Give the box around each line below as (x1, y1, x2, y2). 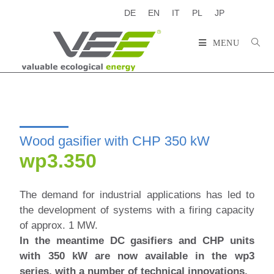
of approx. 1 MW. (20, 220, 98, 232)
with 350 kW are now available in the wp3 (20, 250, 254, 262)
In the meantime (20, 235, 110, 247)
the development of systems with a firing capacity (20, 204, 254, 217)
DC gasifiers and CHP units (109, 235, 254, 247)
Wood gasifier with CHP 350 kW (20, 133, 210, 149)
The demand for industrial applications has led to (20, 189, 254, 201)
